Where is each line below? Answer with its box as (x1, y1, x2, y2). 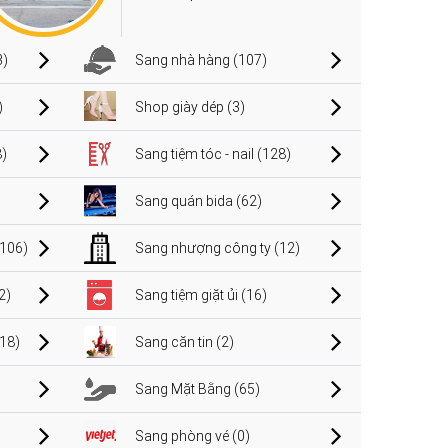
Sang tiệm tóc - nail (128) (134, 145, 291, 162)
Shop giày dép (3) (134, 98, 245, 115)
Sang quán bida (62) (134, 192, 262, 209)
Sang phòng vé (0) (134, 427, 250, 444)
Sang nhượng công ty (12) (134, 239, 300, 256)
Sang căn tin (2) (134, 333, 234, 350)
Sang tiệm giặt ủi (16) (134, 286, 267, 303)
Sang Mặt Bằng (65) (134, 380, 260, 397)
